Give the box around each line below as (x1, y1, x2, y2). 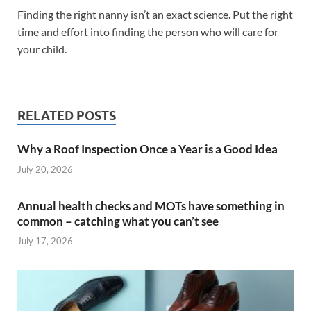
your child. (17, 42, 67, 56)
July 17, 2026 (17, 235, 73, 247)
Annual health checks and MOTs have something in (17, 198, 285, 213)
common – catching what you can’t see (17, 213, 219, 228)
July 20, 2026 (17, 163, 73, 175)
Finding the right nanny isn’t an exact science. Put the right (17, 8, 293, 22)
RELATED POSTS (17, 108, 116, 124)
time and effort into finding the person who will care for (17, 25, 278, 39)
